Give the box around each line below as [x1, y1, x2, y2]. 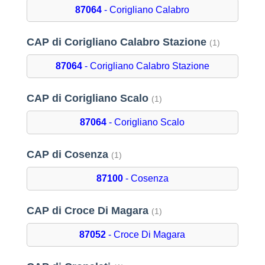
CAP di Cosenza [26, 148, 111, 161]
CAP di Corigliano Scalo [26, 92, 151, 105]
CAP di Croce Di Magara [26, 205, 151, 217]
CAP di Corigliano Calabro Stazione [26, 36, 209, 49]
